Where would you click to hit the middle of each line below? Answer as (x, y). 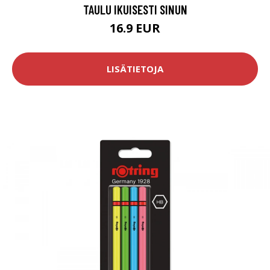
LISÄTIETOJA (135, 69)
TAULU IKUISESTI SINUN (135, 9)
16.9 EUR (135, 28)
